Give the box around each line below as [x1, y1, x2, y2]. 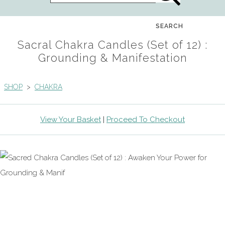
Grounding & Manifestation [38, 51, 187, 64]
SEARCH [156, 22, 183, 30]
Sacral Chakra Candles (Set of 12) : [18, 38, 207, 51]
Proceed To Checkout [106, 115, 185, 124]
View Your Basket [40, 115, 101, 124]
